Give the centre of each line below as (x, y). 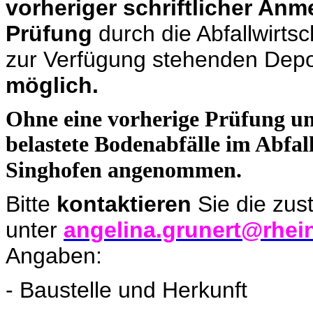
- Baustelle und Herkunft (126, 290)
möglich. (52, 86)
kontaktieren (124, 204)
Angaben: (54, 256)
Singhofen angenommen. (126, 170)
